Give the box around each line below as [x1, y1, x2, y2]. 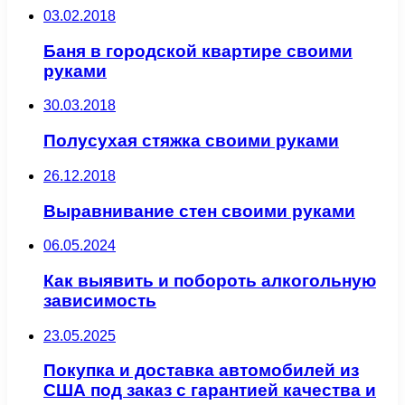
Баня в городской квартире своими [43, 41, 353, 61]
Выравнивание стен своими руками [43, 201, 355, 221]
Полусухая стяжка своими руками [43, 131, 339, 151]
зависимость [43, 291, 156, 311]
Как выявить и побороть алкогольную [43, 271, 376, 291]
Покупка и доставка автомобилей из [43, 361, 359, 381]
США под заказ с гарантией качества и [43, 381, 376, 400]
